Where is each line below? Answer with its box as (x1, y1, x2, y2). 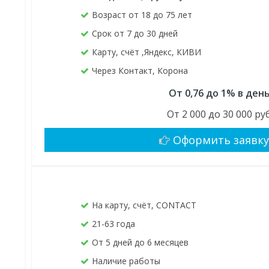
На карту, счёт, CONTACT (92, 199, 197, 211)
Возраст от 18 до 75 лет (92, 9, 193, 21)
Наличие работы (92, 255, 161, 267)
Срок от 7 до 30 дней (92, 28, 178, 40)
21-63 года (92, 218, 136, 230)
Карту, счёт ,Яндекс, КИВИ (92, 46, 202, 58)
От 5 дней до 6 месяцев (92, 237, 189, 249)
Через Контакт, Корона (92, 65, 189, 77)
